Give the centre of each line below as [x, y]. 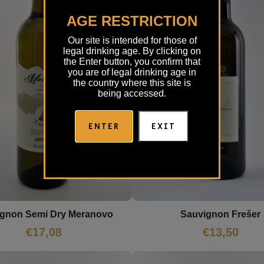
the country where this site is [132, 82]
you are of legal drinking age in [132, 72]
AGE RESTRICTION [132, 21]
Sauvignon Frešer [220, 214]
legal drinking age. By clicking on [132, 51]
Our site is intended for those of [132, 40]
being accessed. [132, 93]
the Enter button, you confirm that [132, 61]
